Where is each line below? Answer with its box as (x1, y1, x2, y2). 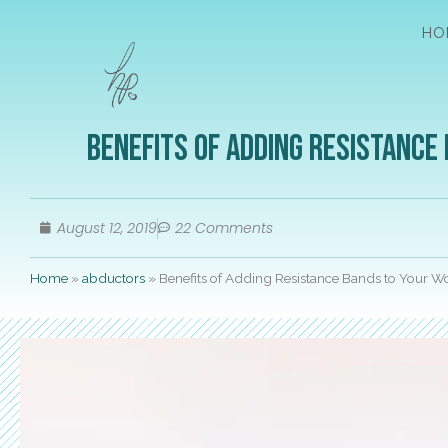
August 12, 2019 (57, 217, 157, 238)
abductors (82, 270, 145, 287)
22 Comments (175, 217, 273, 238)
